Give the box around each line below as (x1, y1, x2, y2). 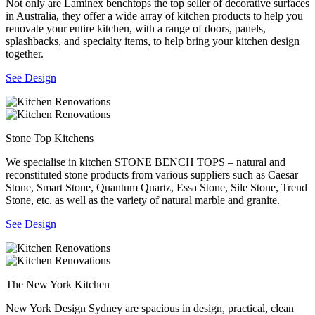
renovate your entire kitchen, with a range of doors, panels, (6, 22, 266, 34)
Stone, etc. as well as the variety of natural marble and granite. (6, 193, 280, 206)
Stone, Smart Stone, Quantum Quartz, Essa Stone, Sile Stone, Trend (6, 181, 307, 193)
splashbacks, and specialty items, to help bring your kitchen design (6, 34, 300, 47)
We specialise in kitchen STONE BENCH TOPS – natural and (6, 155, 285, 168)
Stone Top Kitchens (6, 131, 94, 144)
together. (6, 47, 44, 60)
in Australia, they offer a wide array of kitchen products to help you (6, 9, 303, 22)
